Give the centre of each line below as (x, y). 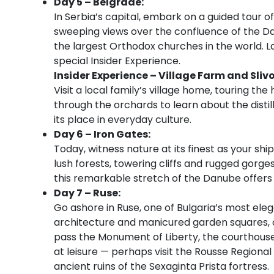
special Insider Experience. (117, 61)
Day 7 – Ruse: (87, 193)
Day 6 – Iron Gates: (102, 134)
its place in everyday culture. (123, 119)
